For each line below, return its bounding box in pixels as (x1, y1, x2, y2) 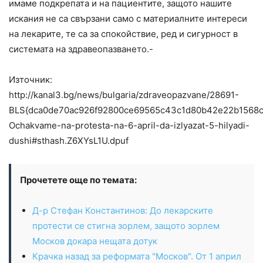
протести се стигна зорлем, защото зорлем (32, 220, 220, 232)
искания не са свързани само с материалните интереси (9, 13, 247, 25)
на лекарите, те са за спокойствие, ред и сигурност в (9, 28, 238, 40)
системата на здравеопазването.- (9, 43, 153, 55)
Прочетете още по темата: (20, 174, 137, 186)
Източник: (9, 74, 52, 86)
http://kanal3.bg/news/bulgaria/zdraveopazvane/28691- (9, 89, 239, 101)
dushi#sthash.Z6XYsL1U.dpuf (9, 135, 129, 147)
